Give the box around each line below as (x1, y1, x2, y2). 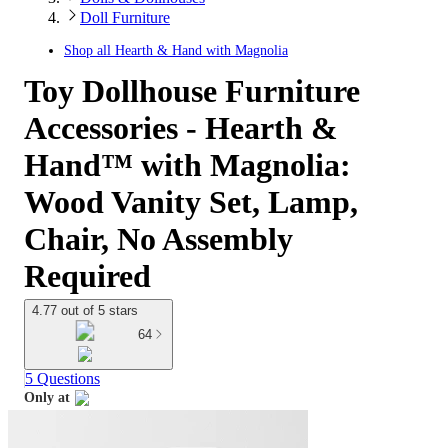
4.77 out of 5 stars (32, 303, 138, 318)
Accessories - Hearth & (24, 110, 338, 146)
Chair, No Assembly (24, 221, 293, 257)
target (23, 412, 59, 428)
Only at (24, 390, 70, 406)
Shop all (64, 43, 115, 58)
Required (24, 258, 151, 294)
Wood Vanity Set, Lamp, (24, 184, 358, 220)
